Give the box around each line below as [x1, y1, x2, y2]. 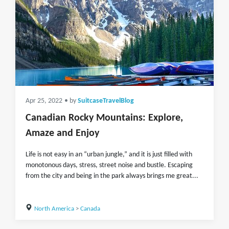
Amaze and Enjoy [26, 128, 99, 139]
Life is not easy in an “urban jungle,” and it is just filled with [26, 151, 192, 158]
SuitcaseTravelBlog [78, 98, 134, 104]
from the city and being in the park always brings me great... [26, 172, 198, 180]
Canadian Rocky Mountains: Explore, [26, 113, 183, 123]
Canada [80, 205, 100, 212]
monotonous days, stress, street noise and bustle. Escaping [26, 162, 193, 169]
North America [34, 205, 74, 212]
